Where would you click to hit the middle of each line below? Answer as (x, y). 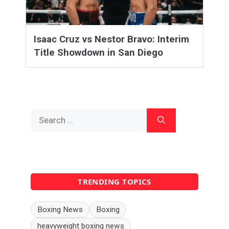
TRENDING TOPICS (114, 181)
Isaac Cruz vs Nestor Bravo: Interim (111, 39)
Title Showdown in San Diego (98, 52)
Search (43, 114)
